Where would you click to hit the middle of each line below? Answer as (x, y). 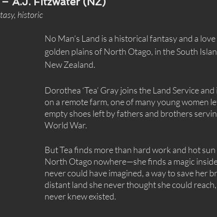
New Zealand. (70, 65)
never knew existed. (80, 196)
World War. (66, 125)
